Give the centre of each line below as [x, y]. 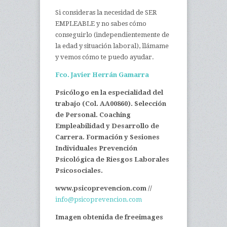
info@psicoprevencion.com [99, 199]
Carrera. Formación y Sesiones [107, 137]
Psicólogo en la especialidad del [109, 92]
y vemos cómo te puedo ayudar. [105, 57]
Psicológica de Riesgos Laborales [112, 159]
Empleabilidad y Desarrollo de [107, 126]
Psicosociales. [79, 171]
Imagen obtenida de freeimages [109, 217]
